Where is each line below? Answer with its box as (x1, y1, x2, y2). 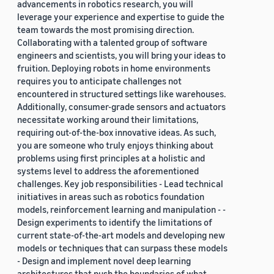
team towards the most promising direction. (17, 24, 194, 35)
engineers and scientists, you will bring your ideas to (17, 50, 226, 61)
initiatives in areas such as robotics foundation (17, 191, 204, 202)
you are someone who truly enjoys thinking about (17, 139, 213, 151)
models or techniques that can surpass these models (17, 242, 228, 254)
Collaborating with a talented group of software (17, 37, 207, 48)
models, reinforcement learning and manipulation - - (17, 204, 226, 215)
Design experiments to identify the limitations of (17, 217, 212, 228)
